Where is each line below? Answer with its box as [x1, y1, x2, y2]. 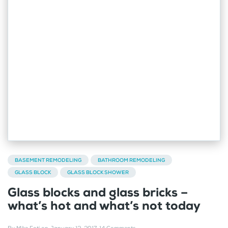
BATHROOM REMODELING [98, 156, 165, 163]
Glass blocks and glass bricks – [8, 184, 188, 201]
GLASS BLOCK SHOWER [67, 168, 129, 176]
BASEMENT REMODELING [15, 156, 81, 163]
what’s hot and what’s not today [8, 197, 201, 214]
